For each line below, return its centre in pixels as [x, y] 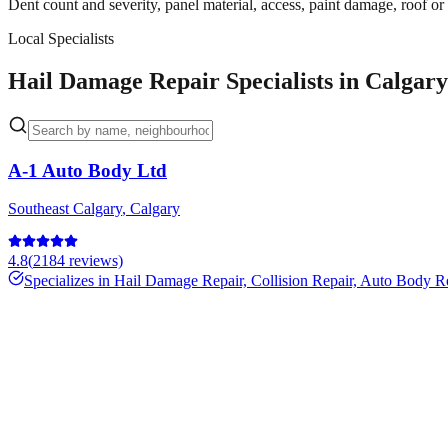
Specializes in [69, 281]
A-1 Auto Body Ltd [87, 170]
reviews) [94, 261]
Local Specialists [61, 38]
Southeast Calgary [65, 209]
